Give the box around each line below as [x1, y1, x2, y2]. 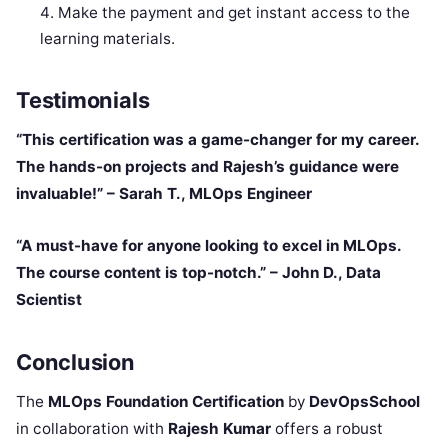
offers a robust [271, 418, 383, 438]
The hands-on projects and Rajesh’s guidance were [16, 157, 399, 177]
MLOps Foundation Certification [48, 391, 284, 411]
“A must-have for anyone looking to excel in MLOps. [16, 236, 401, 256]
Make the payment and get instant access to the [58, 2, 411, 22]
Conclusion [16, 349, 135, 376]
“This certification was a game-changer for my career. [16, 130, 419, 150]
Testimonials [16, 87, 150, 114]
